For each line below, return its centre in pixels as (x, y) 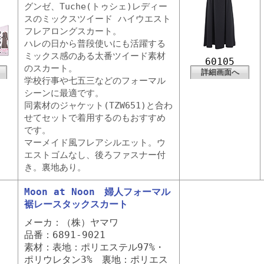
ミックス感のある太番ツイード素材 (95, 56)
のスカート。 (51, 68)
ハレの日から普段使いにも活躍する (95, 44)
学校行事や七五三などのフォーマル (95, 81)
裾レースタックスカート (76, 204)
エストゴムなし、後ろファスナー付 (95, 155)
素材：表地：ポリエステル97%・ (94, 247)
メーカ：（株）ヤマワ (71, 222)
